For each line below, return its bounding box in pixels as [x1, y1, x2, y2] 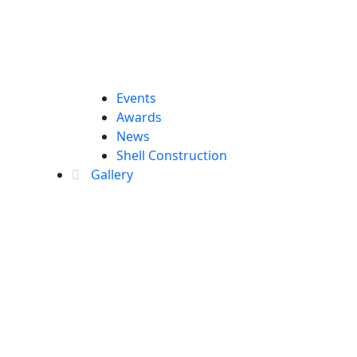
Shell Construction [116, 147, 227, 165]
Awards [116, 108, 162, 127]
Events [116, 89, 156, 108]
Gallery [88, 166, 133, 184]
